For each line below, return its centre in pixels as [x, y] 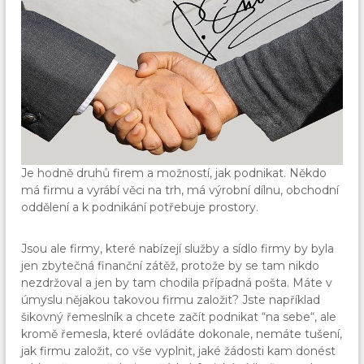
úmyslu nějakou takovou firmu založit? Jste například [171, 300]
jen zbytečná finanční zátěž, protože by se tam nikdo [171, 266]
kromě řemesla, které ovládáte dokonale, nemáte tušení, [182, 334]
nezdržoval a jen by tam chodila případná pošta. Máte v [177, 283]
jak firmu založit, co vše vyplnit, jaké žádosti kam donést [179, 351]
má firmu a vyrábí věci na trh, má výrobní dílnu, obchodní [180, 191]
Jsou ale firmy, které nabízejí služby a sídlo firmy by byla [178, 249]
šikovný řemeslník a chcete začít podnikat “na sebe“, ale [179, 317]
